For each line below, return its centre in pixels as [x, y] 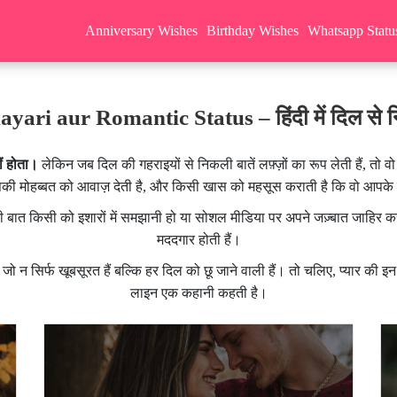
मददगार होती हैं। [198, 239]
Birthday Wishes [253, 31]
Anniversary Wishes [141, 31]
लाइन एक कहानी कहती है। [198, 292]
